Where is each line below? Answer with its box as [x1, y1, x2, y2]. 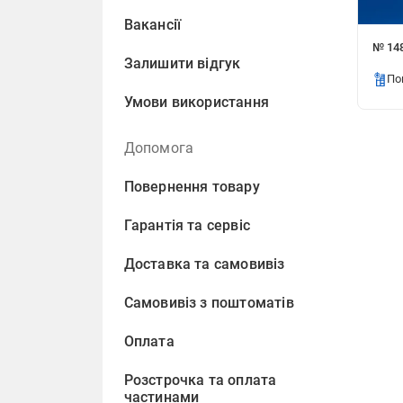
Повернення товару [123, 178, 260, 195]
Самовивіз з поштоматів [123, 294, 294, 311]
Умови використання [123, 94, 270, 111]
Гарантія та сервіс [123, 217, 251, 234]
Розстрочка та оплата [123, 372, 277, 389]
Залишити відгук [123, 55, 241, 72]
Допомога [123, 139, 194, 157]
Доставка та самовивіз [123, 255, 285, 273]
